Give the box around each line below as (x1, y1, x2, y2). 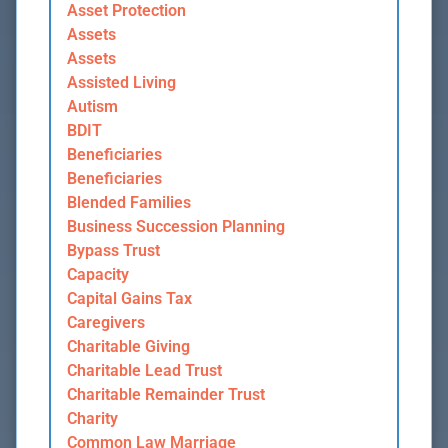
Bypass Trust (67, 241, 160, 261)
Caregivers (67, 313, 145, 333)
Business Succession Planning (67, 217, 285, 237)
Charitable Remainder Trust (67, 385, 265, 405)
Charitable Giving (67, 337, 190, 357)
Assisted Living (67, 73, 176, 93)
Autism (67, 97, 118, 117)
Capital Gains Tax (67, 289, 192, 309)
